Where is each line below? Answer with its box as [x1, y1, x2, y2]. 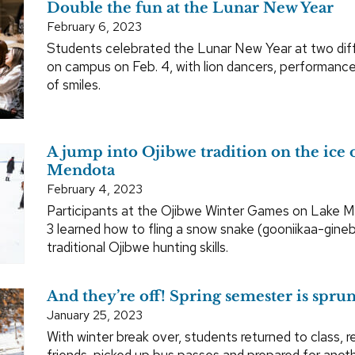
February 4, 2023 [47, 180, 143, 197]
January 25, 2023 [47, 306, 143, 323]
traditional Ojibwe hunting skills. [47, 238, 228, 256]
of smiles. [47, 75, 101, 94]
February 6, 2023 [47, 17, 142, 35]
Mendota [47, 161, 115, 179]
